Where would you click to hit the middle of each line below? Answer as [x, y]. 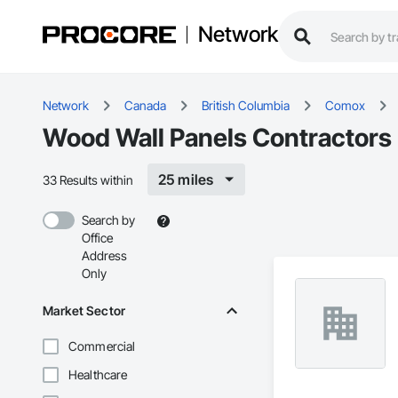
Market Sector [84, 311]
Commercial [102, 346]
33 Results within [88, 179]
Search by [108, 220]
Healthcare [98, 375]
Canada [145, 106]
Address [104, 256]
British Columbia [246, 106]
